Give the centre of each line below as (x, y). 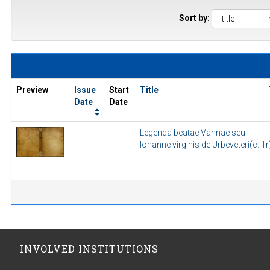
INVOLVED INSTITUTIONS (89, 249)
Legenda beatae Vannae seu (193, 133)
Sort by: (194, 18)
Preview (32, 90)
